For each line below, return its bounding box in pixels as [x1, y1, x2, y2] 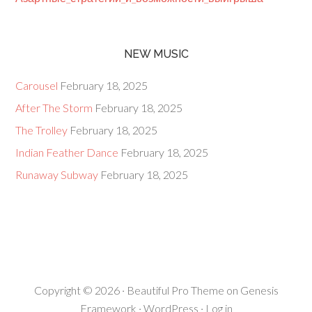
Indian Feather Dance [15, 146, 119, 159]
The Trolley [15, 123, 68, 137]
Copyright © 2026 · [33, 283, 127, 297]
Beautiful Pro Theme [126, 283, 224, 297]
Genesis [240, 283, 279, 297]
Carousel [15, 79, 58, 93]
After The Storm [15, 101, 93, 115]
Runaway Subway [15, 168, 99, 182]
